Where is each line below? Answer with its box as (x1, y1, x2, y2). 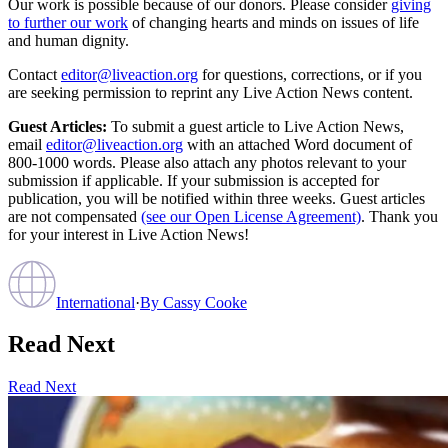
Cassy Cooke (163, 293, 247, 311)
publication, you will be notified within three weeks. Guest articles (8, 189, 425, 207)
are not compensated (8, 207, 137, 225)
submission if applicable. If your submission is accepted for (8, 171, 379, 189)
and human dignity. (8, 31, 129, 49)
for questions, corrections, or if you (202, 65, 422, 83)
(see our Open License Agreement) (141, 207, 361, 225)
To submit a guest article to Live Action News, (107, 117, 404, 135)
